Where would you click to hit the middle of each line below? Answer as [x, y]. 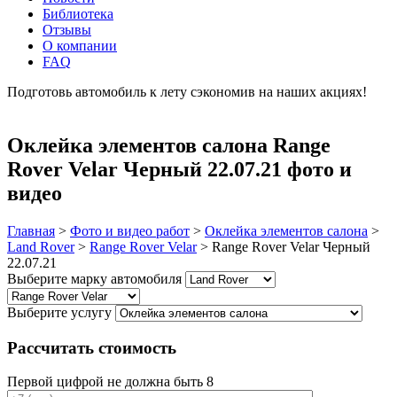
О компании [80, 46]
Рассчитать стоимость [92, 347]
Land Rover [41, 246]
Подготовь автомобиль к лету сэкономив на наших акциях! [187, 92]
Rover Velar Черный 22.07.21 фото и [179, 169]
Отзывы [67, 30]
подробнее [39, 108]
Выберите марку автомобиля [94, 278]
